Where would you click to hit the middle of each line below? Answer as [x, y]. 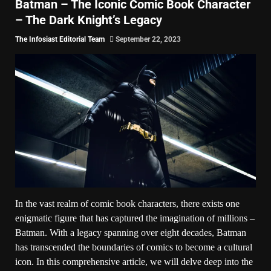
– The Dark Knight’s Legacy [89, 20]
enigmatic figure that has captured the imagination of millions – [135, 218]
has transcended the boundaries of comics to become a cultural [134, 247]
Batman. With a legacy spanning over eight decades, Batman [131, 232]
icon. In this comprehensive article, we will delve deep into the [134, 261]
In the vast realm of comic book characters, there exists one [127, 203]
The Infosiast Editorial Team [60, 39]
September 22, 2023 [147, 39]
